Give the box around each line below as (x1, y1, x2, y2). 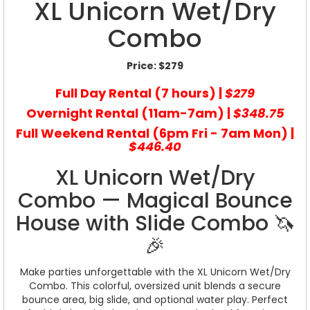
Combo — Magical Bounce (17, 185, 293, 215)
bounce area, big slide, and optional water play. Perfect (22, 292, 288, 307)
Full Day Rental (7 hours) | (55, 84, 225, 102)
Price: (127, 58, 158, 73)
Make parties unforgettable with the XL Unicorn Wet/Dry (19, 264, 291, 279)
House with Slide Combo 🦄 (15, 208, 295, 238)
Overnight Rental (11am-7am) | (26, 104, 233, 122)
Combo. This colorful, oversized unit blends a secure (29, 278, 281, 293)
